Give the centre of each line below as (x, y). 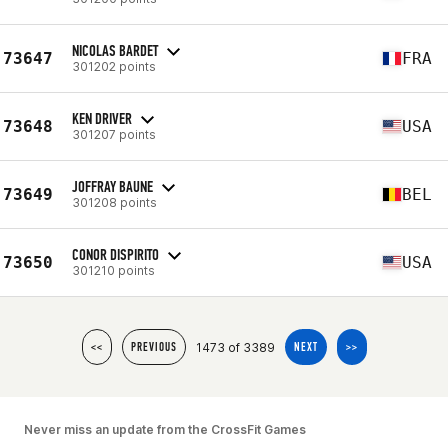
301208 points (114, 202)
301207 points (114, 134)
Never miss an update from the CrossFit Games (165, 429)
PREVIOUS (153, 347)
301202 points (114, 66)
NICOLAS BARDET (115, 50)
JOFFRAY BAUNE (112, 186)
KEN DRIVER (102, 118)
